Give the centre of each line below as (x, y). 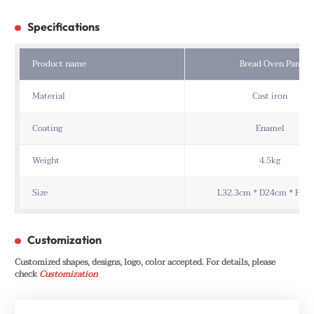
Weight (46, 161)
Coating (47, 128)
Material (48, 96)
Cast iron (270, 96)
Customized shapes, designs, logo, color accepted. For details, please (145, 262)
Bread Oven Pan (270, 64)
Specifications (63, 26)
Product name (59, 64)
